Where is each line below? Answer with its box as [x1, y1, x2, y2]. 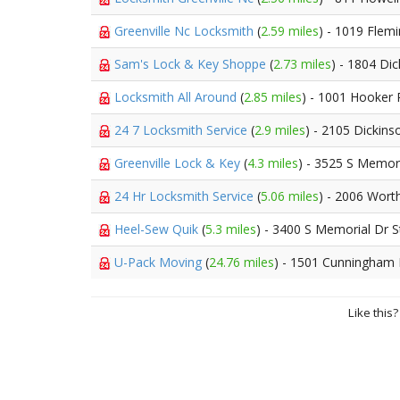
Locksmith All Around [114, 88, 240, 105]
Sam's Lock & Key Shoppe [114, 55, 270, 72]
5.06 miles [261, 187, 319, 204]
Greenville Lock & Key [114, 154, 244, 171]
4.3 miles [247, 154, 298, 171]
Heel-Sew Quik [114, 221, 202, 237]
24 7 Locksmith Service [114, 121, 251, 138]
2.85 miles [244, 88, 302, 105]
